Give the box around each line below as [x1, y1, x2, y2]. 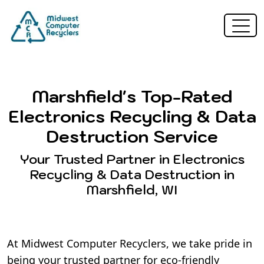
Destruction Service [46, 125, 218, 147]
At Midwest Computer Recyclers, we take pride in [7, 236, 252, 250]
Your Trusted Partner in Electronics [19, 150, 245, 167]
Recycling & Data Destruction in [29, 166, 235, 183]
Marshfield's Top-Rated [32, 85, 232, 107]
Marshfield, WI [86, 181, 178, 198]
